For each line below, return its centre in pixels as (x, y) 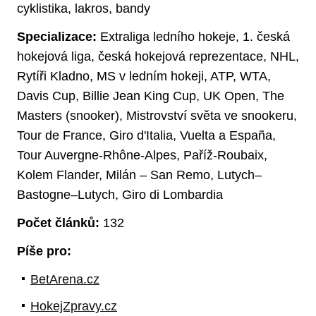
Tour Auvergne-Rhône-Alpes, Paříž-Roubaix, (142, 155)
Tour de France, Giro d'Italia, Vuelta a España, (146, 135)
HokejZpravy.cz (74, 306)
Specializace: (57, 36)
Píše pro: (44, 251)
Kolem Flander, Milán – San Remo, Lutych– (139, 175)
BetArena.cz (65, 279)
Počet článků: (58, 223)
